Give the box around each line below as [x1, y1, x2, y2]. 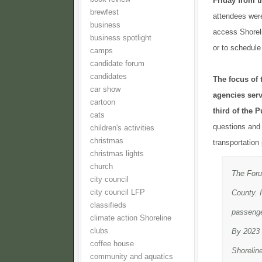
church [90, 163, 113, 171]
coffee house [90, 240, 134, 248]
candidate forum [90, 60, 144, 68]
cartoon [90, 98, 115, 106]
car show [90, 85, 120, 94]
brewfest [90, 8, 119, 16]
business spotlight [90, 34, 151, 42]
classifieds [90, 201, 126, 209]
